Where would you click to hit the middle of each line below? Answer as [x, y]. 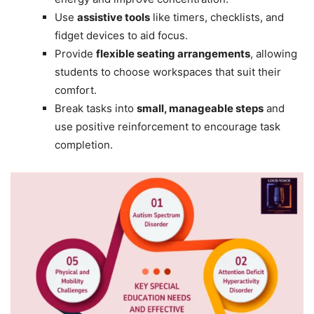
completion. [84, 144]
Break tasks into [96, 108]
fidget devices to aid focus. [121, 35]
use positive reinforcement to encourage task [168, 126]
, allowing [274, 53]
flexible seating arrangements [173, 53]
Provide [75, 53]
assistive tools [114, 17]
